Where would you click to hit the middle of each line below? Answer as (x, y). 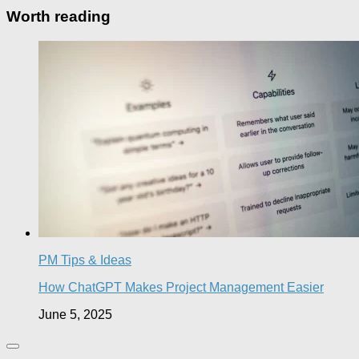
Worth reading (58, 16)
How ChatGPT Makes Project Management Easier (181, 287)
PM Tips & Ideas (85, 260)
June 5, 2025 (75, 314)
